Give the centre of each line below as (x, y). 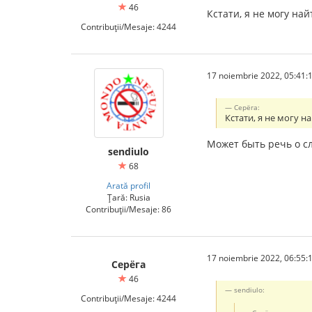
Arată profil (128, 185)
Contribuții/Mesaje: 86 (128, 209)
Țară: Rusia (128, 197)
